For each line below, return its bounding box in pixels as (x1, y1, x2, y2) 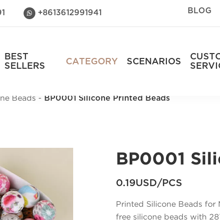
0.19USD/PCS (116, 179, 183, 188)
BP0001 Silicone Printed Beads (44, 95, 170, 102)
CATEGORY (66, 57, 118, 66)
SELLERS (4, 62, 46, 70)
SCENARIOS (127, 57, 182, 66)
